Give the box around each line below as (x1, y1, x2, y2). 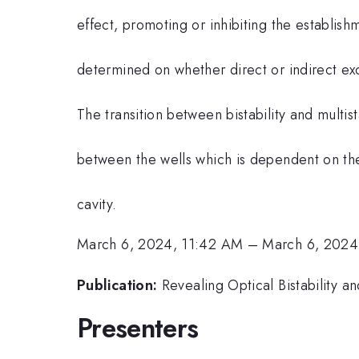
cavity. (77, 193, 117, 215)
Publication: (77, 274, 158, 296)
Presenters (77, 309, 199, 348)
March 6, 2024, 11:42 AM (77, 234, 244, 256)
